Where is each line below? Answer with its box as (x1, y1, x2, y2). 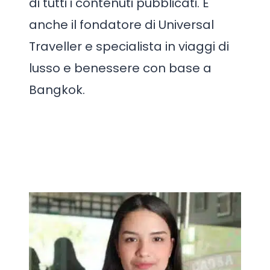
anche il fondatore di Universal (29, 16, 214, 33)
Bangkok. (29, 81, 85, 98)
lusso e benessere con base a (29, 60, 212, 77)
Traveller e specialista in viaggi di (29, 38, 229, 55)
